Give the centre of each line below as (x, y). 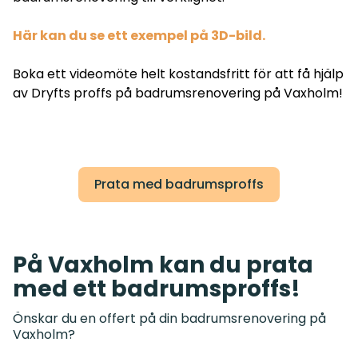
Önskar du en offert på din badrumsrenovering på (169, 318)
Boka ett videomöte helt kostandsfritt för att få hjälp (178, 74)
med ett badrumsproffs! (157, 288)
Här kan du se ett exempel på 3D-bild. (140, 35)
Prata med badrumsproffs (179, 184)
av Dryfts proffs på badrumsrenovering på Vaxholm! (178, 93)
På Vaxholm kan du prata (163, 265)
